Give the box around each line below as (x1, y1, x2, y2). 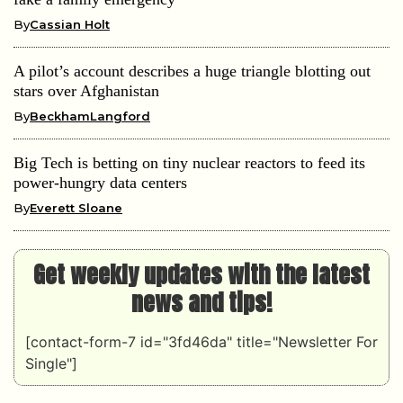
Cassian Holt (30, 17, 110, 32)
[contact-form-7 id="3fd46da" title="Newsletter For (25, 333, 378, 352)
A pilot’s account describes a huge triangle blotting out (13, 62, 371, 81)
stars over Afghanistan (13, 82, 159, 101)
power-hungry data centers (13, 174, 187, 193)
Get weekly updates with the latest (33, 256, 370, 293)
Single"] (25, 354, 77, 373)
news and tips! (131, 284, 272, 321)
